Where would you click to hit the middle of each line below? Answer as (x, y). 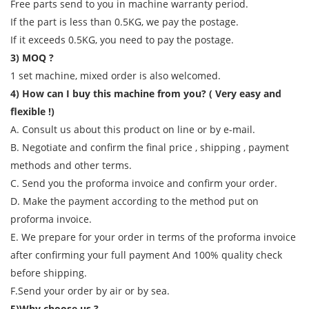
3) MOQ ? (32, 58)
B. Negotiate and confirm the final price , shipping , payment (150, 148)
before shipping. (49, 273)
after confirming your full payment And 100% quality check (146, 255)
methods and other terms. (71, 166)
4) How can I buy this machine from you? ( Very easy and (146, 94)
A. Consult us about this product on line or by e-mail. (133, 130)
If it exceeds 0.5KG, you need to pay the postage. (122, 40)
